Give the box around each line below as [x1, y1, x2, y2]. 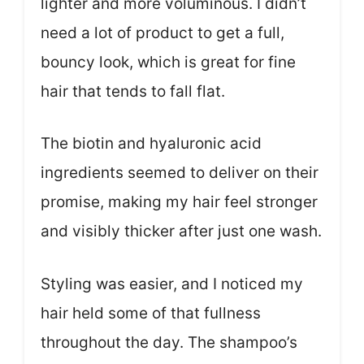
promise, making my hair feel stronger [41, 193, 318, 212]
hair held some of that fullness [41, 303, 261, 323]
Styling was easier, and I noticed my [41, 274, 303, 293]
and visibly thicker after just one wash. [41, 222, 322, 241]
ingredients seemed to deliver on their [41, 163, 318, 183]
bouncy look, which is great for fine [41, 52, 296, 71]
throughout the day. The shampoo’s [41, 332, 297, 352]
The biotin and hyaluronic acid [41, 134, 262, 154]
